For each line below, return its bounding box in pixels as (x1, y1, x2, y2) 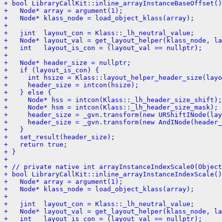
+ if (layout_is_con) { (4, 66, 99, 74)
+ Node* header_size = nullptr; (4, 58, 131, 66)
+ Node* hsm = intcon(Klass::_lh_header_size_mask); (4, 103, 218, 111)
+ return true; (4, 140, 67, 148)
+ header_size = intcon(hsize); (4, 81, 139, 89)
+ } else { (4, 88, 52, 96)
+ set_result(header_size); (4, 133, 115, 141)
